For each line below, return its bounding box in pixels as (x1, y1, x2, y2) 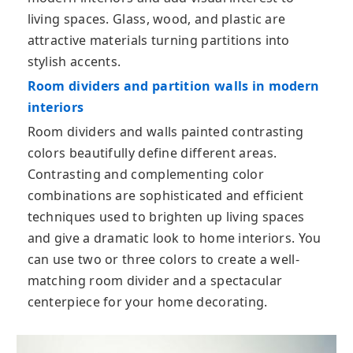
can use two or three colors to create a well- (27, 250, 299, 268)
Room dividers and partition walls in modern (27, 76, 320, 95)
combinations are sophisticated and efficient (27, 186, 304, 204)
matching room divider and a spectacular (27, 271, 283, 289)
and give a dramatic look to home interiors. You (27, 229, 321, 247)
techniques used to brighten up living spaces (27, 207, 305, 225)
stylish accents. (27, 52, 121, 70)
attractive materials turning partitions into (27, 31, 290, 49)
